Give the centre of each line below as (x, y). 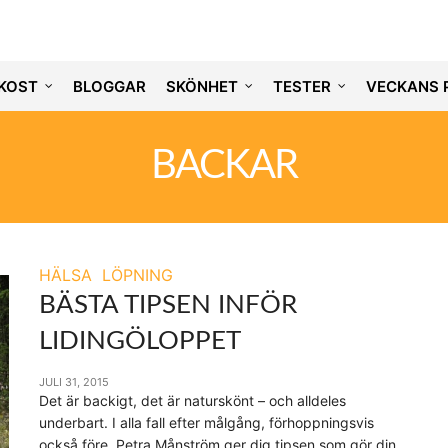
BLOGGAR (109, 86)
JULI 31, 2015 (74, 382)
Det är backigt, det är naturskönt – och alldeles (192, 400)
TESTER (301, 86)
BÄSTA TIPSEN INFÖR (168, 305)
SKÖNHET (201, 86)
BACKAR (224, 166)
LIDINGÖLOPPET (140, 341)
